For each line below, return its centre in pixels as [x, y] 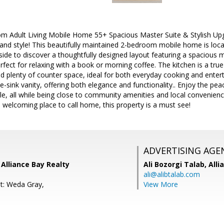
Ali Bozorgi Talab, [176, 164]
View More [161, 184]
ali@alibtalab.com [172, 174]
